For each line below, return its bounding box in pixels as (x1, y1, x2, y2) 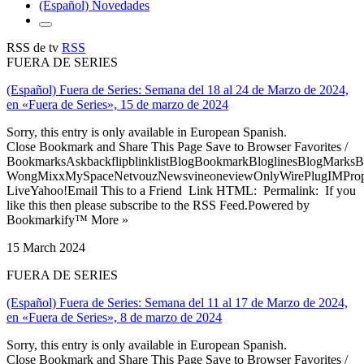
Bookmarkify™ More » (6, 212, 128, 227)
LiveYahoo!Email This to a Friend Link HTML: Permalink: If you (6, 183, 356, 197)
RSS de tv (6, 40, 62, 54)
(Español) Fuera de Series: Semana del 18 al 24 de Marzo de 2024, (6, 82, 349, 97)
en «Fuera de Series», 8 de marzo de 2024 (6, 310, 222, 324)
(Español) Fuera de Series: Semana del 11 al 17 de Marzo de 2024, (6, 295, 348, 310)
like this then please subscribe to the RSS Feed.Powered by (6, 197, 310, 212)
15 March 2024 (6, 240, 85, 254)
